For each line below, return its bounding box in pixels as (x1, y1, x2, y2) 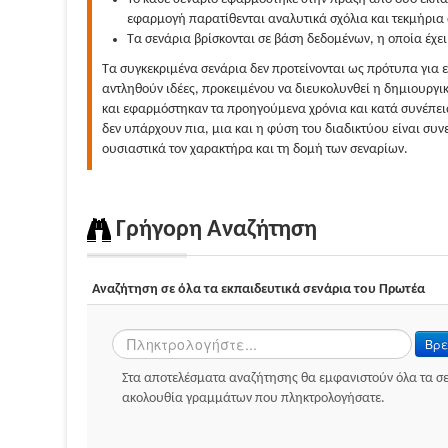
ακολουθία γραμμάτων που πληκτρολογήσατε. (122, 391, 385, 406)
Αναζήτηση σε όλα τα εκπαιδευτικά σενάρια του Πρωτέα (92, 282, 425, 297)
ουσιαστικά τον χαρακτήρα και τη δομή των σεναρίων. (102, 142, 408, 157)
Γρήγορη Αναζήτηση (111, 218, 317, 242)
